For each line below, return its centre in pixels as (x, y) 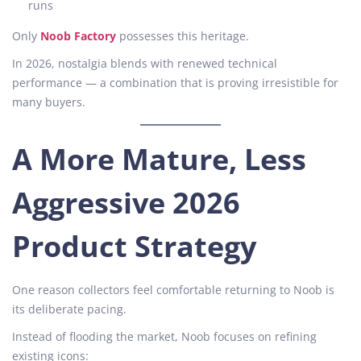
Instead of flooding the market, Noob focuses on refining (164, 336)
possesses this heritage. (183, 35)
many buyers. (49, 102)
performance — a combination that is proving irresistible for (175, 82)
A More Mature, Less (159, 159)
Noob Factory (78, 35)
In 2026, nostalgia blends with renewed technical (145, 63)
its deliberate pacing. (69, 309)
